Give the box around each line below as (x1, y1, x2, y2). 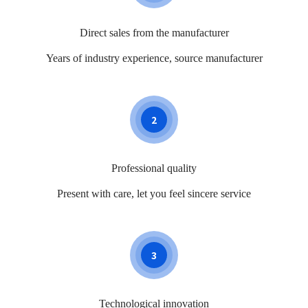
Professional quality (111, 162, 197, 174)
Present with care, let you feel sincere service (57, 187, 251, 199)
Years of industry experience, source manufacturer (45, 52, 263, 64)
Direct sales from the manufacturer (79, 26, 229, 38)
